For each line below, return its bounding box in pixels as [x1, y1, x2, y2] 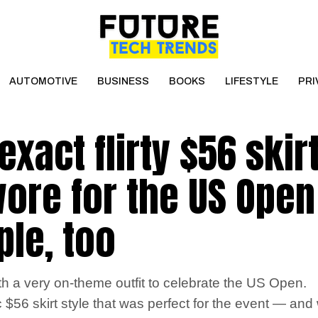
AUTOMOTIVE [9, 76, 77, 87]
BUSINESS [97, 76, 149, 87]
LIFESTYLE [224, 76, 278, 87]
